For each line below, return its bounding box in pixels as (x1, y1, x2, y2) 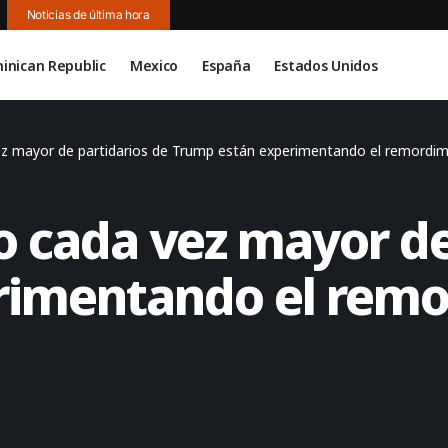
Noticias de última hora (26, 7, 150, 22)
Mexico (129, 55, 179, 75)
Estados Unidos (274, 55, 378, 75)
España (202, 55, 251, 75)
